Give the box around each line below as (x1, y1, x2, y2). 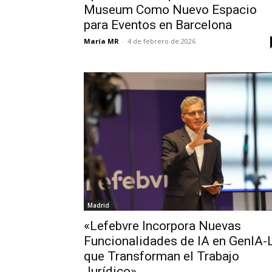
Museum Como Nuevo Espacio (84, 2, 257, 18)
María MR (84, 36, 119, 46)
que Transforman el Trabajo (84, 249, 239, 263)
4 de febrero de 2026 (127, 36, 195, 46)
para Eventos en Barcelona (84, 18, 232, 33)
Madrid (87, 201, 109, 209)
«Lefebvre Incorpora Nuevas (84, 219, 241, 233)
